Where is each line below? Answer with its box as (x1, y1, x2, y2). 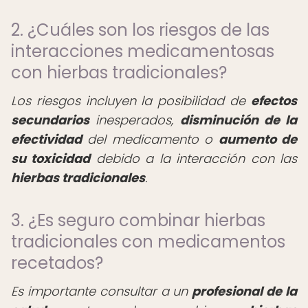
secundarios (11, 111, 89, 129)
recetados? (11, 252, 103, 274)
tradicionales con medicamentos (11, 230, 285, 253)
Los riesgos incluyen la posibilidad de (11, 92, 251, 109)
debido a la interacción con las (90, 150, 298, 167)
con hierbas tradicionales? (11, 61, 227, 84)
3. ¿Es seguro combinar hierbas (11, 209, 265, 232)
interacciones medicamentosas (11, 40, 274, 63)
